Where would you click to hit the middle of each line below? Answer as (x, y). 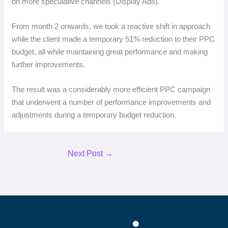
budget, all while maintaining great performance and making (110, 51)
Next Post (86, 153)
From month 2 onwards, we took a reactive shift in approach (111, 26)
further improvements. (49, 64)
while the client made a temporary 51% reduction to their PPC (113, 39)
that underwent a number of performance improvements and (111, 102)
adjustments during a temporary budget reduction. (94, 115)
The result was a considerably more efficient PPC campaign (111, 89)
